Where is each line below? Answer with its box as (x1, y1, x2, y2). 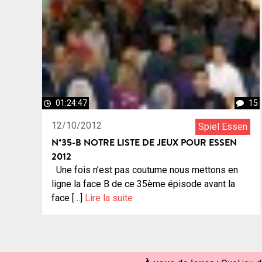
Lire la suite (85, 192, 133, 204)
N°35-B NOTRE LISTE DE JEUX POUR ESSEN (51, 135, 237, 149)
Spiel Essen (198, 120, 247, 132)
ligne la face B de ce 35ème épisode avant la (51, 178, 235, 189)
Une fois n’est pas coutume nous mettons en (51, 164, 238, 175)
